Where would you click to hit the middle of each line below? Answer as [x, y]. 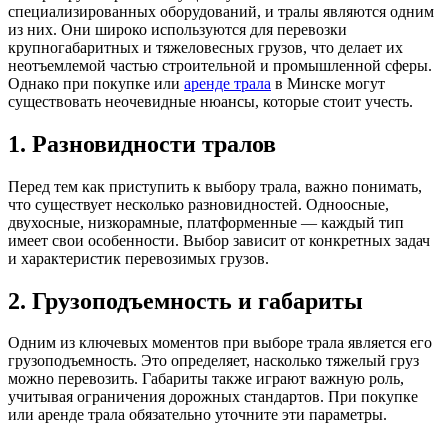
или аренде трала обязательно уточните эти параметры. [197, 415]
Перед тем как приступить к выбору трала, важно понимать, [215, 186]
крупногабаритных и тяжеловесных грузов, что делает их [205, 47]
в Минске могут [330, 83]
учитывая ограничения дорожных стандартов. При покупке [213, 397]
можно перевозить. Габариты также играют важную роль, [206, 379]
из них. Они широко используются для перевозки [177, 29]
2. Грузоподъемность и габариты [185, 300]
